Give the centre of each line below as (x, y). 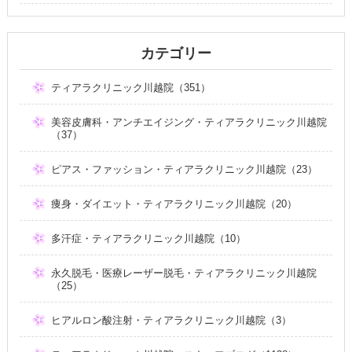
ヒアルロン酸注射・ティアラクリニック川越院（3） (171, 320)
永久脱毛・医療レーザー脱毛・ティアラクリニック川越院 (183, 273)
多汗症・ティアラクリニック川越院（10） (148, 238)
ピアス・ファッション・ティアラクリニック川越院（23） (184, 169)
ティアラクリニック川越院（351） (130, 87)
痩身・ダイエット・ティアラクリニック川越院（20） (174, 203)
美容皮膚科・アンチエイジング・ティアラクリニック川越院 (189, 122)
